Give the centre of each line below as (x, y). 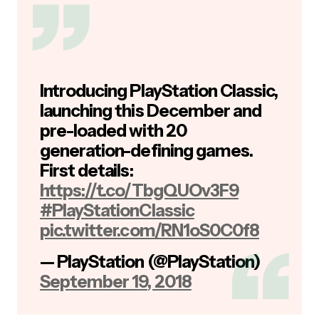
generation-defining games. (147, 151)
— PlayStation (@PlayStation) (150, 262)
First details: (87, 171)
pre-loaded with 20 (113, 131)
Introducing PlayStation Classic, (159, 91)
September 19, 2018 (116, 282)
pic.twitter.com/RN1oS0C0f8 (150, 230)
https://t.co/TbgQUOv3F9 (139, 190)
